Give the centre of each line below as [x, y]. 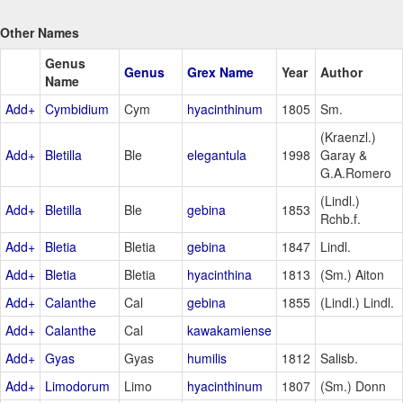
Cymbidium [77, 109]
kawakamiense [229, 331]
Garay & [344, 155]
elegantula [217, 155]
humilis [207, 358]
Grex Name [220, 72]
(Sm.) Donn [353, 386]
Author [341, 72]
